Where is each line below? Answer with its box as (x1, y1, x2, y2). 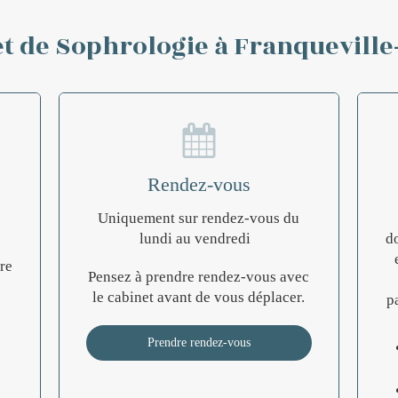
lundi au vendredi (139, 230, 259, 247)
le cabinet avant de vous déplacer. (92, 289, 306, 306)
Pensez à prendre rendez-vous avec (88, 268, 310, 285)
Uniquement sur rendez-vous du (98, 210, 300, 227)
